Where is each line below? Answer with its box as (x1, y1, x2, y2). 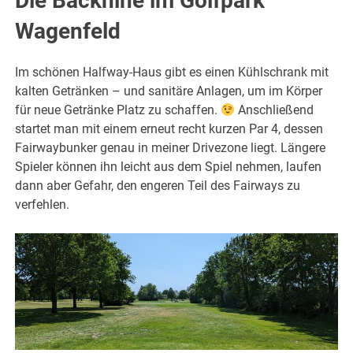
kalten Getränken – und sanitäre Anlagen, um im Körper (15, 84, 323, 99)
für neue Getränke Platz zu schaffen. (15, 102, 221, 118)
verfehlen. (15, 197, 70, 213)
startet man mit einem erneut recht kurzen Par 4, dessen (15, 121, 324, 137)
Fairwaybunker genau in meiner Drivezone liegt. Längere (15, 140, 326, 156)
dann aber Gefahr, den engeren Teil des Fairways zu (15, 178, 301, 194)
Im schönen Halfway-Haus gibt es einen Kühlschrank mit (15, 65, 329, 80)
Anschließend (235, 102, 314, 118)
